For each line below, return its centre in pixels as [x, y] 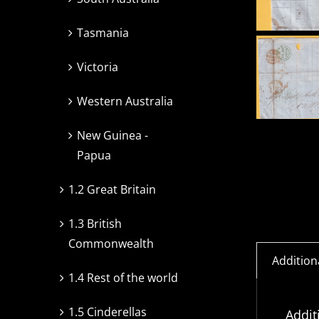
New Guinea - [113, 136]
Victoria [98, 67]
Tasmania [103, 33]
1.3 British [95, 224]
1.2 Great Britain [112, 190]
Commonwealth [111, 244]
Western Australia [125, 101]
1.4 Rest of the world [123, 278]
